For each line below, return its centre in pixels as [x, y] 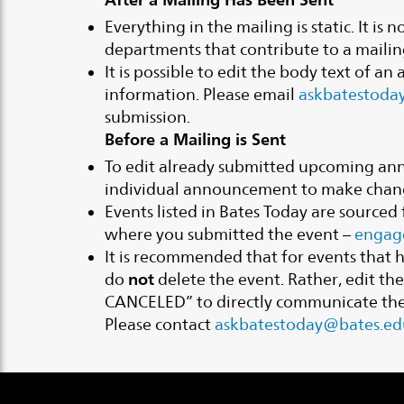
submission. [148, 116]
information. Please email [202, 94]
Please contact [160, 324]
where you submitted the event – [230, 234]
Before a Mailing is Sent [196, 138]
